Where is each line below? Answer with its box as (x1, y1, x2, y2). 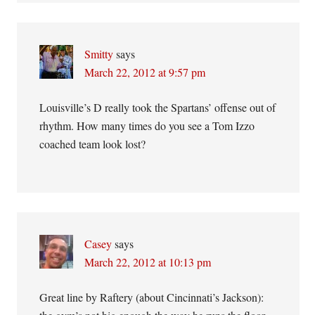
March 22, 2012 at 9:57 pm (84, 65, 206, 79)
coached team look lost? (39, 136, 146, 151)
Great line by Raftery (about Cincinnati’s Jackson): (39, 290, 264, 304)
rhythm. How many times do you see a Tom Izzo (39, 118, 255, 133)
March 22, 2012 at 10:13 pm (84, 255, 212, 269)
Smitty (84, 46, 114, 61)
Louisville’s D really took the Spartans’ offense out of (39, 100, 276, 115)
